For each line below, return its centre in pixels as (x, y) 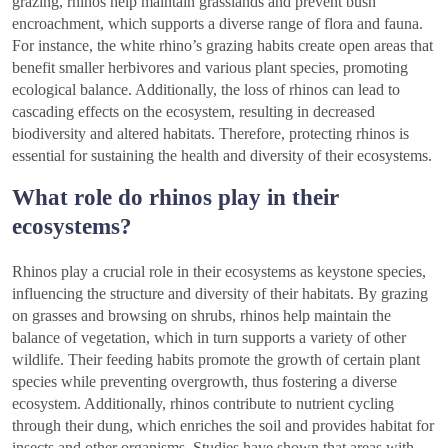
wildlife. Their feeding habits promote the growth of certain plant (216, 359)
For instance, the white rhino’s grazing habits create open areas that (222, 45)
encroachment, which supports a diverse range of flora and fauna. (217, 23)
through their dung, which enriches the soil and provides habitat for (223, 425)
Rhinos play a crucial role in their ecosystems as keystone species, (219, 271)
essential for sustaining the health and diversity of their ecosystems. (222, 155)
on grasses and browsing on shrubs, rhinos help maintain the (201, 315)
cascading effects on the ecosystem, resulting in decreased (193, 111)
